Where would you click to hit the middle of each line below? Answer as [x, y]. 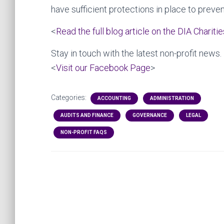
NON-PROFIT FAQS [84, 132]
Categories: [69, 97]
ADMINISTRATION [172, 98]
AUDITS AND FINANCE [87, 115]
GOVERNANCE [150, 115]
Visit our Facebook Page [103, 68]
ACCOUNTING [114, 98]
